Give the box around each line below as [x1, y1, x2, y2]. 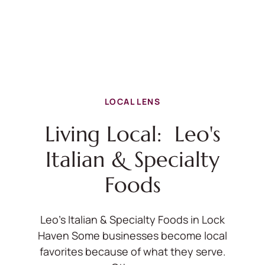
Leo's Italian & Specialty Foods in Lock [40, 212, 225, 227]
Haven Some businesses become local [38, 228, 227, 243]
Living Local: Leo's [44, 121, 221, 147]
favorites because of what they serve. [39, 244, 226, 258]
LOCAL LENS [105, 96, 160, 107]
